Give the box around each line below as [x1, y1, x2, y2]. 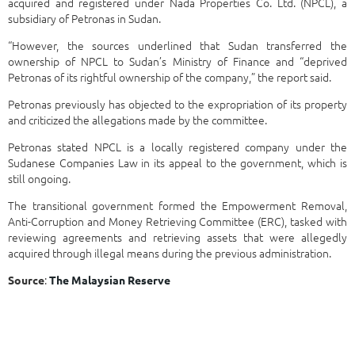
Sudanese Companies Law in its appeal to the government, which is [8, 155, 347, 171]
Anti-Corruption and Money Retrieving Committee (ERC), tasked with [8, 213, 347, 230]
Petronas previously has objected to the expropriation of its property [8, 96, 347, 113]
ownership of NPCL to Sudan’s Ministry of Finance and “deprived [8, 53, 347, 70]
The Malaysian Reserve [49, 273, 170, 288]
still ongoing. [8, 170, 71, 187]
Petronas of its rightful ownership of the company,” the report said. [8, 69, 331, 86]
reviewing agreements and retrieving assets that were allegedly [8, 229, 347, 246]
